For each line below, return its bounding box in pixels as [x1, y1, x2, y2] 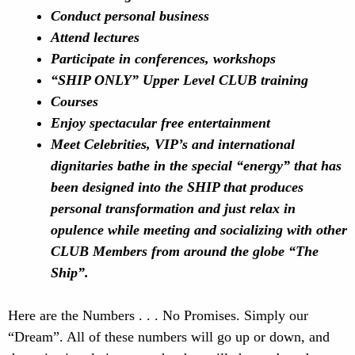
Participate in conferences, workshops [51, 51, 280, 67]
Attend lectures [51, 29, 139, 45]
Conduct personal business [51, 8, 209, 24]
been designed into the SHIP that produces [51, 179, 303, 195]
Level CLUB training [183, 72, 308, 88]
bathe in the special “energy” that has [117, 158, 342, 174]
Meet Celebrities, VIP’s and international [51, 136, 295, 152]
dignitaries [51, 158, 117, 174]
